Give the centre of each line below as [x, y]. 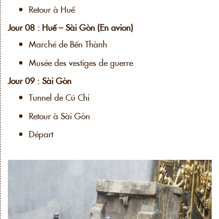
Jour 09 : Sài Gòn [40, 81]
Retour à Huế [52, 9]
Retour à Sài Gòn [59, 115]
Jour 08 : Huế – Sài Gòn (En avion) [70, 27]
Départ [41, 133]
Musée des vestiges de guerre [81, 62]
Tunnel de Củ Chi [59, 97]
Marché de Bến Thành [68, 44]
